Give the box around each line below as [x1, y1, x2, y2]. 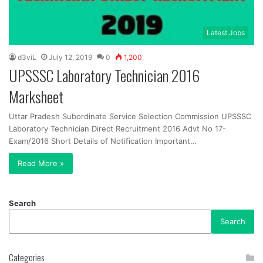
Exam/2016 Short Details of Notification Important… [9, 136, 197, 146]
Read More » [18, 159, 64, 168]
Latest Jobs [207, 28, 245, 38]
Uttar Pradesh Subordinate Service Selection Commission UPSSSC [9, 112, 251, 122]
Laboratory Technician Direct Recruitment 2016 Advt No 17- [9, 124, 226, 134]
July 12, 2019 [49, 53, 92, 62]
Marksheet [9, 85, 63, 109]
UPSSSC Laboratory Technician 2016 [9, 64, 200, 87]
